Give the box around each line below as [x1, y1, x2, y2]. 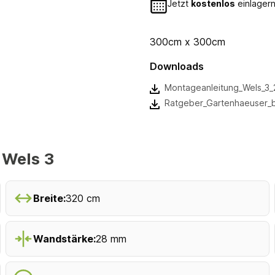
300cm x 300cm [150, 36, 225, 48]
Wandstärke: [33, 233, 96, 246]
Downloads [150, 60, 204, 73]
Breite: [33, 192, 66, 205]
